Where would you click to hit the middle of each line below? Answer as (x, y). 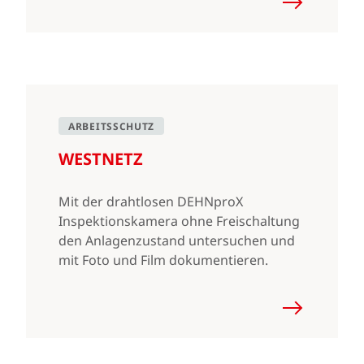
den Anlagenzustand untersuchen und (177, 240)
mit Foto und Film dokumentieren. (163, 260)
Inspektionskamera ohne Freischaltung (179, 221)
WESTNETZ (101, 159)
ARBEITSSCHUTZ (112, 126)
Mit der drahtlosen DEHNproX (151, 201)
